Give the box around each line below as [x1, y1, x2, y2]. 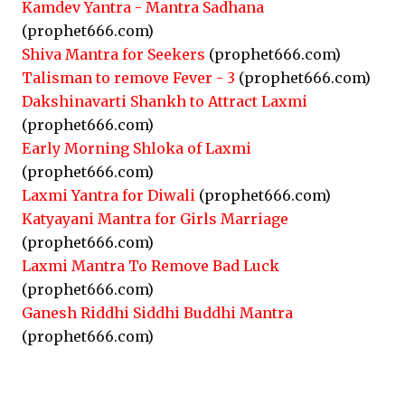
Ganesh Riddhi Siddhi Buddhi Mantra [22, 304, 293, 322]
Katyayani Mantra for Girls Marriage [22, 210, 288, 228]
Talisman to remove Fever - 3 [22, 69, 235, 87]
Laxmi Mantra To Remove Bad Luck [22, 257, 279, 275]
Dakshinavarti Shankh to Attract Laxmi [22, 92, 307, 110]
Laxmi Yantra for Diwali [22, 186, 195, 204]
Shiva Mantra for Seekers [22, 45, 205, 63]
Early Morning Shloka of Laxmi [22, 139, 251, 157]
